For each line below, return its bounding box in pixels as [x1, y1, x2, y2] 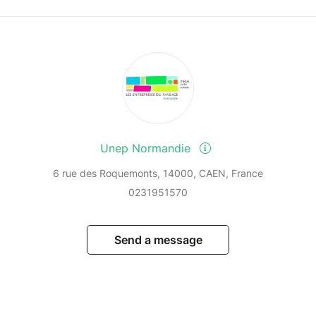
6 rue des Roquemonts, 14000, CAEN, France [53, 167, 263, 180]
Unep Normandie [99, 141, 194, 156]
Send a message [114, 233, 202, 248]
